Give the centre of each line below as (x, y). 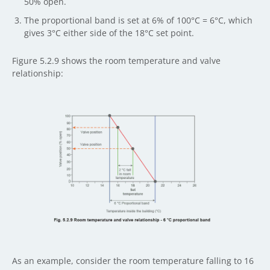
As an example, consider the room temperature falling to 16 (133, 260)
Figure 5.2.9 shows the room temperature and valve (116, 61)
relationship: (38, 73)
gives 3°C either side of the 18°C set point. (109, 33)
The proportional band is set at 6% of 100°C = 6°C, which (138, 20)
